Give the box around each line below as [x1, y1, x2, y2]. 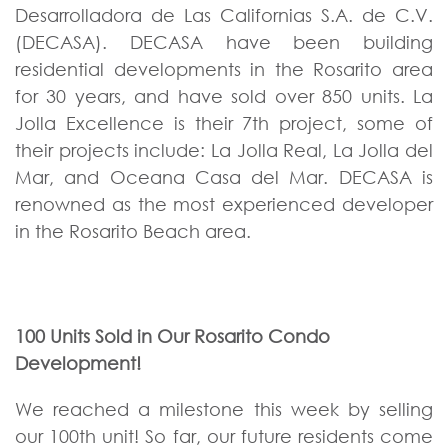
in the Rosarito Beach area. [15, 219, 251, 242]
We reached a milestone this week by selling [15, 397, 433, 420]
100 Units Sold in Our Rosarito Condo [15, 324, 330, 347]
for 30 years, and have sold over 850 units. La [15, 84, 433, 107]
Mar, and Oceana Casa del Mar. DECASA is [15, 165, 433, 188]
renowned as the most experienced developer [15, 192, 433, 215]
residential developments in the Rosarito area [15, 57, 433, 80]
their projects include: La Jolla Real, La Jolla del [15, 138, 433, 161]
